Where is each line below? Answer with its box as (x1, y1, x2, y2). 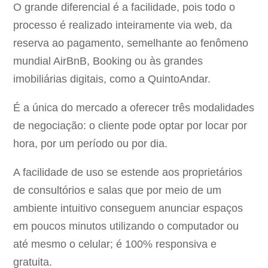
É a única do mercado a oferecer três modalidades (13, 102, 255, 114)
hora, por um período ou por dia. (13, 138, 168, 150)
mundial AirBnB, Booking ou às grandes (13, 55, 203, 68)
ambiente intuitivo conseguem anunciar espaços (13, 202, 243, 215)
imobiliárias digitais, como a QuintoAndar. (13, 73, 211, 86)
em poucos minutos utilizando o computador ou (13, 220, 239, 233)
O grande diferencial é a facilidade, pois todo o (13, 1, 236, 14)
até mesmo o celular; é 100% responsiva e (13, 238, 217, 251)
